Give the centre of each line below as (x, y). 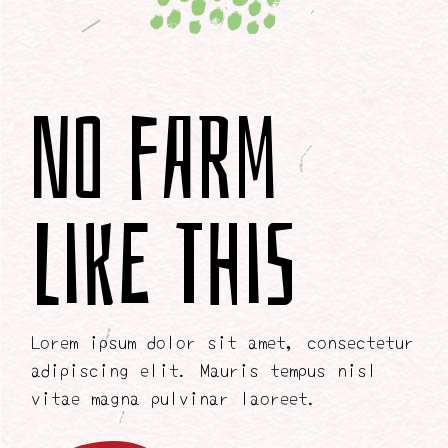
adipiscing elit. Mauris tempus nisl (204, 369)
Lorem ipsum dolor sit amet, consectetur (223, 341)
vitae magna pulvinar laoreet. (175, 397)
